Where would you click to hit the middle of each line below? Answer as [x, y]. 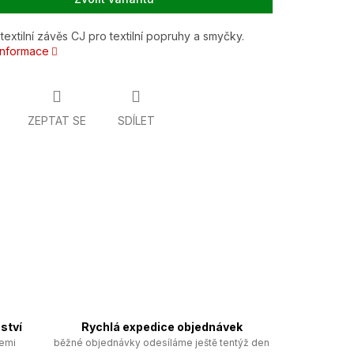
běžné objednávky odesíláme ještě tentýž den [162, 342]
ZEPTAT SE [56, 121]
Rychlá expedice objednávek [162, 326]
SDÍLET [136, 121]
